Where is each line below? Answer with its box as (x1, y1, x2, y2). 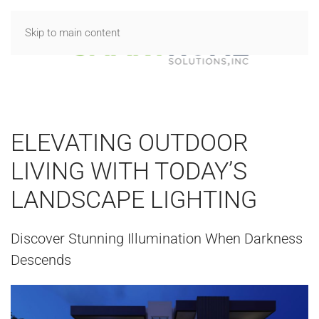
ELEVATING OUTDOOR (11, 128, 249, 157)
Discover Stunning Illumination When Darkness (11, 230, 303, 247)
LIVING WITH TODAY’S (11, 157, 247, 185)
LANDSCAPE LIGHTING (11, 185, 257, 214)
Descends (11, 251, 71, 268)
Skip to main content (25, 26, 120, 39)
